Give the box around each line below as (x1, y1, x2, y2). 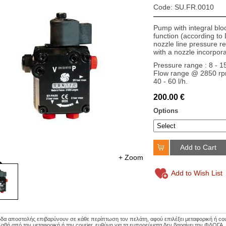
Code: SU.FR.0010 (153, 3, 214, 11)
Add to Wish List (171, 168, 222, 177)
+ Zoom (119, 153, 143, 161)
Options (153, 107, 178, 115)
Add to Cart (180, 143, 216, 151)
